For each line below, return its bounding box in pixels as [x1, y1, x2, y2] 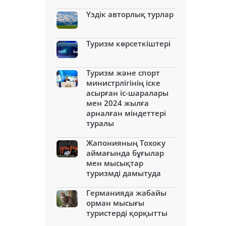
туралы [86, 118, 114, 128]
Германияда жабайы [86, 188, 166, 198]
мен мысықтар [86, 158, 143, 168]
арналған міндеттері [86, 108, 166, 118]
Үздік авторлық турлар [86, 9, 174, 19]
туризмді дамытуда [86, 168, 161, 178]
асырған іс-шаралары [86, 88, 168, 98]
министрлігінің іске [86, 78, 160, 88]
